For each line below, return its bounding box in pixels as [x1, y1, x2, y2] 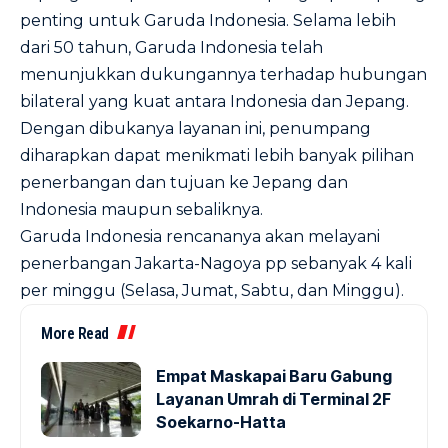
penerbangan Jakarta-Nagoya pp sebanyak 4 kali [20, 254, 412, 273]
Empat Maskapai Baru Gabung [156, 366, 392, 386]
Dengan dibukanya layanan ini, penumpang [20, 119, 371, 138]
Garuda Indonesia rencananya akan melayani [20, 227, 380, 246]
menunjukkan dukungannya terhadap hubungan [20, 65, 427, 84]
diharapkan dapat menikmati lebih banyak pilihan [20, 146, 414, 165]
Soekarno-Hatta [156, 412, 286, 432]
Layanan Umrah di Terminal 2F [156, 389, 391, 409]
